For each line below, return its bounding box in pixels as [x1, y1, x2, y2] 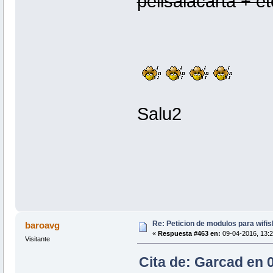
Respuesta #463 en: [157, 230, 221, 238]
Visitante [24, 235, 50, 243]
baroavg [25, 220, 60, 231]
